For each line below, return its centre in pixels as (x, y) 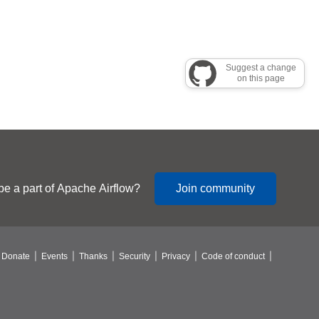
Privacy (176, 256)
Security (135, 256)
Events (54, 256)
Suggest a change (261, 68)
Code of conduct (233, 256)
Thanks (93, 256)
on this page (261, 78)
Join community (215, 188)
